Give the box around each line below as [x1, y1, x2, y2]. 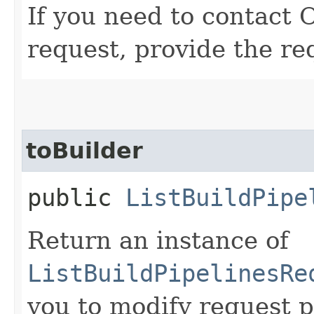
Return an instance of [27, 226, 289, 254]
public [27, 183, 125, 212]
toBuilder [26, 137, 143, 163]
